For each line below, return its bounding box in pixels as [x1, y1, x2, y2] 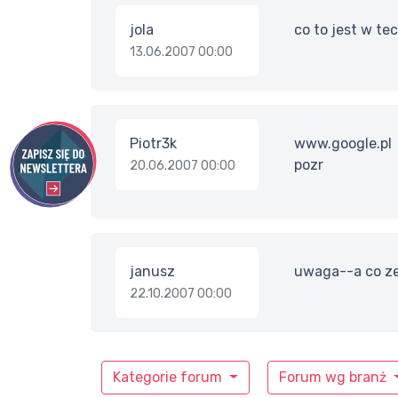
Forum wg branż [278, 369, 390, 386]
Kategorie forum [113, 369, 226, 386]
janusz [130, 263, 175, 281]
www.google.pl [293, 135, 392, 153]
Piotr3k [130, 135, 177, 153]
